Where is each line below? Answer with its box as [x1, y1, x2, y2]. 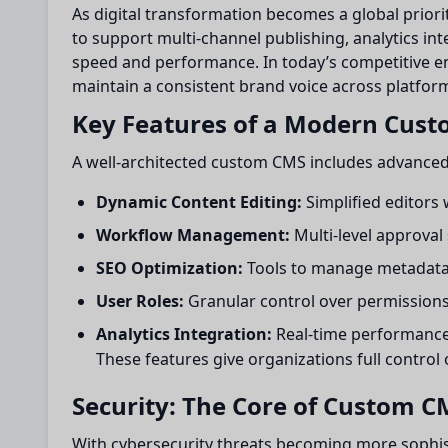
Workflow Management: [96, 224, 290, 246]
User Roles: [96, 290, 184, 312]
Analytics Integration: [96, 323, 272, 345]
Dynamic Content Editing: [96, 191, 302, 213]
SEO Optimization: [96, 257, 243, 279]
